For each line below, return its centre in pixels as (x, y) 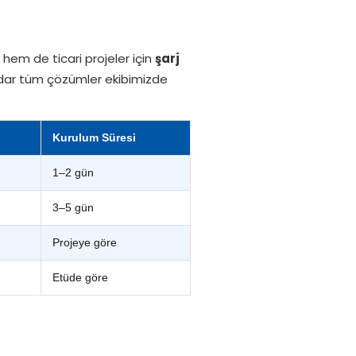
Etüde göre (80, 277)
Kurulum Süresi (94, 137)
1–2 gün (73, 172)
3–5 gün (73, 207)
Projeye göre (85, 242)
